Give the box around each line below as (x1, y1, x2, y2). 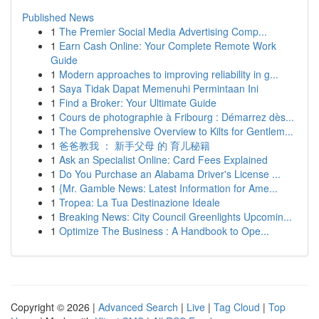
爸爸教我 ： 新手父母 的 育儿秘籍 (59, 138, 210, 152)
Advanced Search (98, 300, 178, 314)
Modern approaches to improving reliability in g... (59, 67, 278, 81)
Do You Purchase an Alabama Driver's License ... (59, 167, 281, 181)
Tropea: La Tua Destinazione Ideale (59, 195, 220, 209)
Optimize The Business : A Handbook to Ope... (59, 224, 269, 238)
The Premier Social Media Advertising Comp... (59, 24, 267, 38)
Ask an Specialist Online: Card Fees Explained (59, 152, 268, 167)
